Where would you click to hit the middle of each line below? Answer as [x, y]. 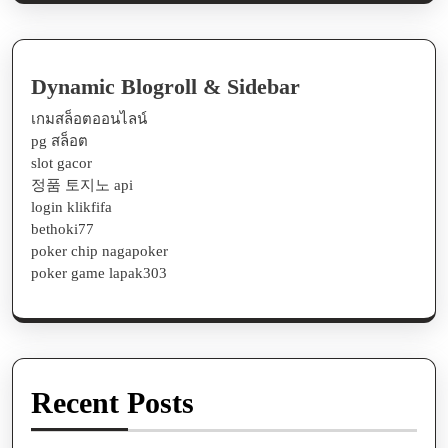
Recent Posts [112, 403]
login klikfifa [71, 207]
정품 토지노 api [82, 185]
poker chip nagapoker [99, 251]
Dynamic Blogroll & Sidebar [165, 87]
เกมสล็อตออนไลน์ [89, 119]
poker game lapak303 [99, 273]
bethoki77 [62, 229]
